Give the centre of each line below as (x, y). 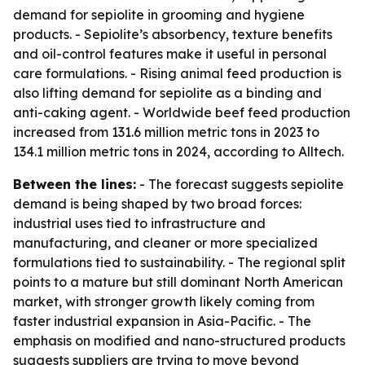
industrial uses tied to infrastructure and (139, 223)
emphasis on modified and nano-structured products (179, 341)
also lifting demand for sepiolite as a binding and (167, 93)
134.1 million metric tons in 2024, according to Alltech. (178, 152)
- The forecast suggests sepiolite (240, 184)
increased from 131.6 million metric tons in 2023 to (166, 132)
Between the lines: (75, 184)
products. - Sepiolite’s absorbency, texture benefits (173, 34)
